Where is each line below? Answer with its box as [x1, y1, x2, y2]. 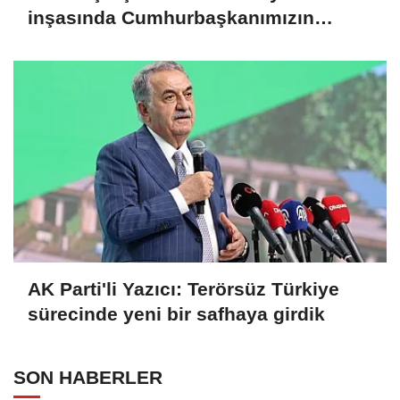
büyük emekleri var [28, 32, 201, 54]
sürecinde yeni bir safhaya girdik [28, 304, 325, 325]
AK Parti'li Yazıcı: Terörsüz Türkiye [28, 279, 339, 300]
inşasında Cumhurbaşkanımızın [28, 7, 314, 29]
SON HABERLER [13, 366, 162, 387]
